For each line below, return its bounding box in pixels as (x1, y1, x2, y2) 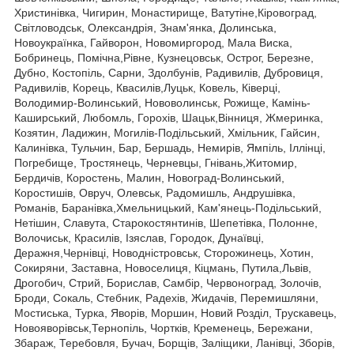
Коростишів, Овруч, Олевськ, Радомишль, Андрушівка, (14, 186, 296, 199)
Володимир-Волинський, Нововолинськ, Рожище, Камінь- (14, 96, 311, 109)
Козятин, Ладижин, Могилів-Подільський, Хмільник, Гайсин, (14, 126, 320, 139)
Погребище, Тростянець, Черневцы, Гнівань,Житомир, (14, 156, 297, 169)
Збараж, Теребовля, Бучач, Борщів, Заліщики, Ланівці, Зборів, (14, 336, 335, 349)
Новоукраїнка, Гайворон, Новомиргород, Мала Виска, (14, 36, 292, 49)
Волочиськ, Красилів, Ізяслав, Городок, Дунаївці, (14, 231, 264, 244)
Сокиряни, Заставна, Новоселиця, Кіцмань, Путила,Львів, (14, 261, 311, 274)
